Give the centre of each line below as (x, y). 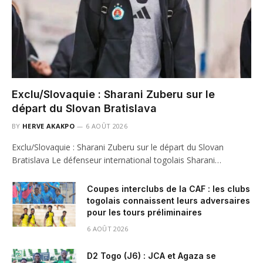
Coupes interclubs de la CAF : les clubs (168, 189)
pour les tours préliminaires (144, 213)
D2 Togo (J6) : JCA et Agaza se (151, 256)
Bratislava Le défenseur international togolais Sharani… (117, 160)
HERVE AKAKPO (48, 126)
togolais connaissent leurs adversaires (168, 201)
